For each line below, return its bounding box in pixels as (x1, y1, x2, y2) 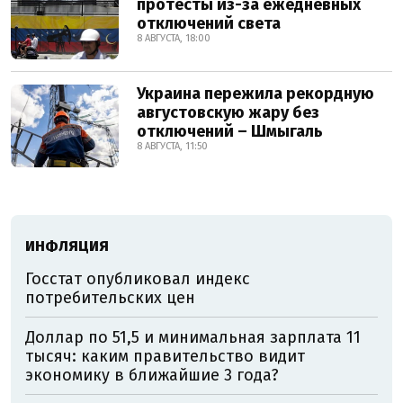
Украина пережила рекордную (137, 84, 374, 103)
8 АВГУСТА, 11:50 (137, 140, 208, 152)
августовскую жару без (137, 103, 319, 122)
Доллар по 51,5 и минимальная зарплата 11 (25, 327, 361, 347)
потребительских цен (25, 288, 195, 308)
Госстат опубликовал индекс (25, 269, 250, 289)
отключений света (137, 13, 281, 33)
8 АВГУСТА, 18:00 (137, 32, 210, 44)
